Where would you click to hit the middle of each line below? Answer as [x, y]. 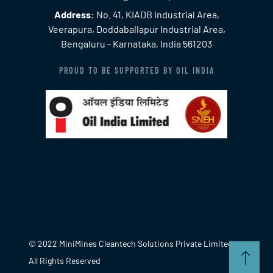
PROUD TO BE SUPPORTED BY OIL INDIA [136, 70]
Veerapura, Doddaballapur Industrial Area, [136, 29]
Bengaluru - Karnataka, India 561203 [136, 43]
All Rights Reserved [65, 260]
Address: [74, 14]
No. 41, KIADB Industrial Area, [157, 14]
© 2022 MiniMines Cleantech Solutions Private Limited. [132, 243]
